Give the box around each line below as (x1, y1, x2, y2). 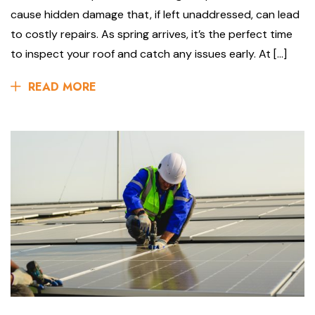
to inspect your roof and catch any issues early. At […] (11, 46, 287, 62)
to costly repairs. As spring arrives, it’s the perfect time (11, 27, 292, 42)
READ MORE (28, 79, 96, 96)
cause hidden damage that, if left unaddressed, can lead (11, 7, 300, 22)
